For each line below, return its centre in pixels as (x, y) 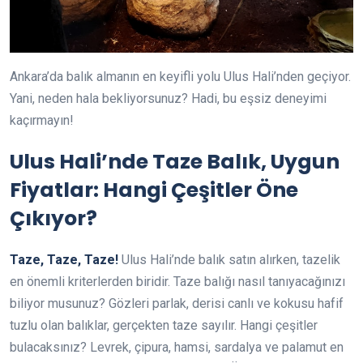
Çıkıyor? (53, 218)
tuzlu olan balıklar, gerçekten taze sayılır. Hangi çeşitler (164, 325)
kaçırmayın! (42, 120)
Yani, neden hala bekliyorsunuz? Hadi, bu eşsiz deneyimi (168, 98)
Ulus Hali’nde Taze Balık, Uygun (175, 162)
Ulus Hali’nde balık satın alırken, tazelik (229, 260)
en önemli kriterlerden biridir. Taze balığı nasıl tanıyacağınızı (177, 282)
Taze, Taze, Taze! (64, 260)
